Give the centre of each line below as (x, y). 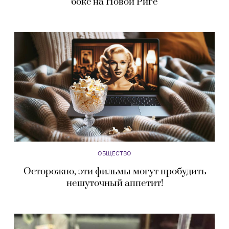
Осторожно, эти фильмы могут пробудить (114, 172)
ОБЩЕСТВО (114, 153)
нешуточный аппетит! (114, 184)
